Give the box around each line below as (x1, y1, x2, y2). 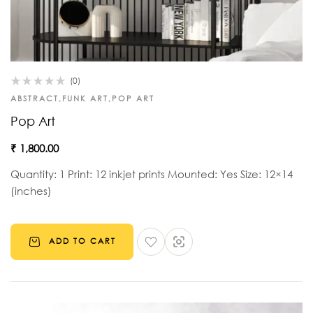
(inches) (10, 183, 52, 198)
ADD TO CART (49, 235, 116, 247)
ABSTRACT (10, 92, 59, 104)
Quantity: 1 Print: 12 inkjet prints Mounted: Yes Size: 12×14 (10, 166, 293, 181)
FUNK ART (62, 92, 108, 104)
